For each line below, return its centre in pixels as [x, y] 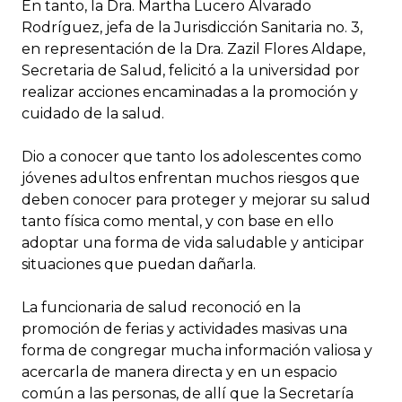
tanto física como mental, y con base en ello [178, 221]
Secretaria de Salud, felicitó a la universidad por [191, 70]
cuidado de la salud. [93, 113]
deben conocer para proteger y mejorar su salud [196, 199]
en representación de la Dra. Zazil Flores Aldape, [193, 48]
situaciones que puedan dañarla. [139, 264]
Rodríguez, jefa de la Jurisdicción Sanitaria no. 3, [192, 27]
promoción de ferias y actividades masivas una [184, 328]
